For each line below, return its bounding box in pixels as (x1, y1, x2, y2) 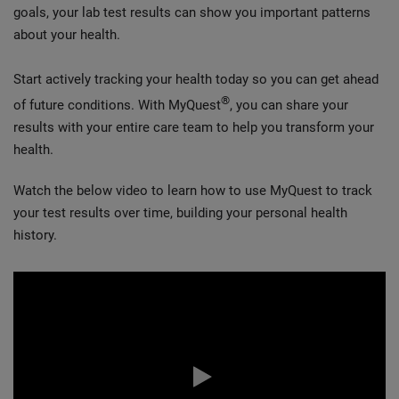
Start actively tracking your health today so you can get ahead (13, 71, 379, 87)
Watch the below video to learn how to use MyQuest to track (13, 183, 372, 199)
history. (13, 227, 57, 243)
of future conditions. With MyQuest (13, 97, 221, 113)
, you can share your (230, 97, 348, 113)
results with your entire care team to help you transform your (13, 119, 374, 135)
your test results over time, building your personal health (13, 205, 347, 221)
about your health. (13, 27, 120, 43)
